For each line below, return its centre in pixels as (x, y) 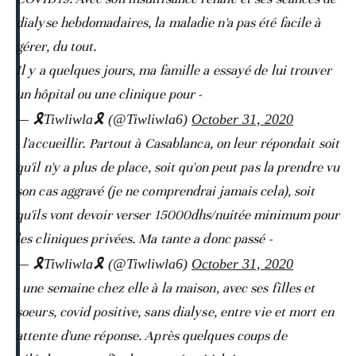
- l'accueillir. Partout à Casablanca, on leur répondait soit (178, 143)
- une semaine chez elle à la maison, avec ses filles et (166, 288)
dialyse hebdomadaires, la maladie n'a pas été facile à (168, 22)
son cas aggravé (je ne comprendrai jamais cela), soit (166, 191)
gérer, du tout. (56, 46)
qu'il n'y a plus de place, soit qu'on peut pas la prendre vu (178, 167)
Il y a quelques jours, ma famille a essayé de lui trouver (174, 70)
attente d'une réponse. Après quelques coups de (151, 335)
